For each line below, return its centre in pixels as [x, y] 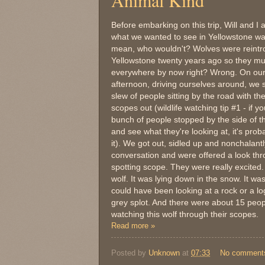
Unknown [164, 253]
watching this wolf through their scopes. [185, 214]
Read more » [133, 225]
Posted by [130, 253]
